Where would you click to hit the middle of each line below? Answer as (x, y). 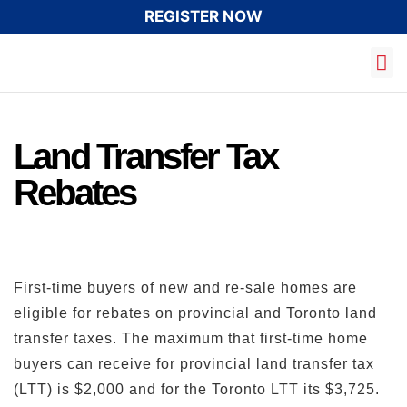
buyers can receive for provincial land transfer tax (194, 364)
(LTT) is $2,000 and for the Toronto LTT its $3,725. (197, 389)
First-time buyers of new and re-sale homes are (185, 288)
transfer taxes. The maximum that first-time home (191, 338)
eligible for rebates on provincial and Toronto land (195, 313)
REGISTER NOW (203, 16)
